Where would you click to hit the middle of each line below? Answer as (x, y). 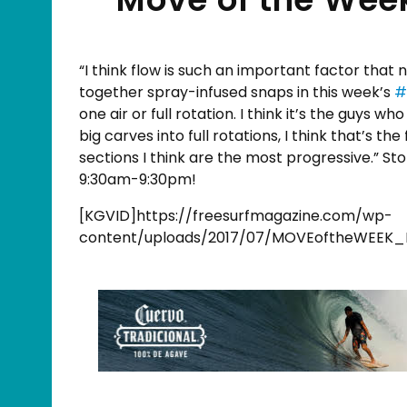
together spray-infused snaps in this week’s (237, 92)
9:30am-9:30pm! (138, 179)
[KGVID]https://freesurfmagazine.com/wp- (236, 215)
